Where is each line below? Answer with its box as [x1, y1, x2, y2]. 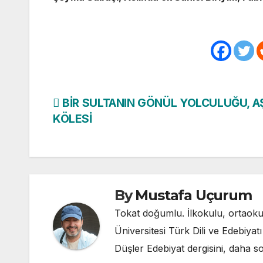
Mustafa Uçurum [135, 186, 252, 204]
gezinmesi [52, 119, 143, 143]
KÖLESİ [53, 111, 92, 126]
